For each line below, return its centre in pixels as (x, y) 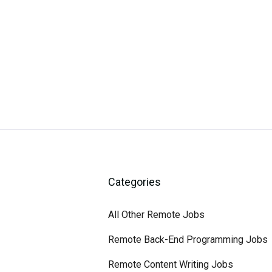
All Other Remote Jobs (156, 215)
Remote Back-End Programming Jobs (188, 240)
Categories (134, 182)
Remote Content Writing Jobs (170, 264)
